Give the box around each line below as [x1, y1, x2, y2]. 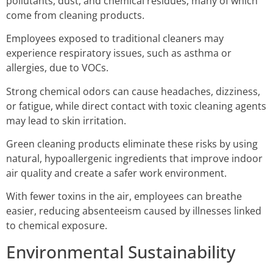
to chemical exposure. [6, 219, 107, 233]
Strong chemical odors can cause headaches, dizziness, [6, 84, 260, 98]
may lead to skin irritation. [6, 113, 126, 127]
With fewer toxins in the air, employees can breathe [6, 190, 242, 204]
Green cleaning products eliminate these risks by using [6, 136, 258, 151]
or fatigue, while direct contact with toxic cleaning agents [6, 99, 266, 113]
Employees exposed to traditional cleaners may [6, 32, 224, 46]
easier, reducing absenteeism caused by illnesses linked [6, 204, 261, 218]
